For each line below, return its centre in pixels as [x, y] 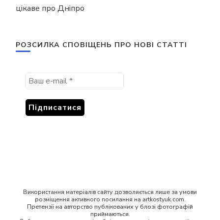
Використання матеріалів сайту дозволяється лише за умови [110, 192]
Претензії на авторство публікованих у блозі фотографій [110, 206]
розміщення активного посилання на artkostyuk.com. [110, 199]
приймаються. [110, 214]
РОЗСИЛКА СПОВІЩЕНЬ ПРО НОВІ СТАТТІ [101, 45]
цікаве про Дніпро [50, 8]
